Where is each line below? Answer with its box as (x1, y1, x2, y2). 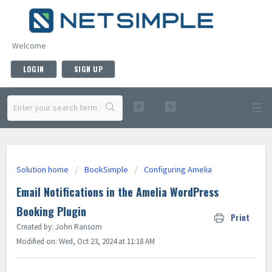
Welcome (12, 39, 46, 51)
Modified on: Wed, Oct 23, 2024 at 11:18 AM (16, 236, 155, 246)
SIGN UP (73, 63, 103, 74)
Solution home (16, 164, 70, 175)
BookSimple (84, 164, 128, 175)
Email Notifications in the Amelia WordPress (16, 184, 219, 200)
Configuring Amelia (144, 164, 212, 175)
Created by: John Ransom (16, 222, 102, 232)
